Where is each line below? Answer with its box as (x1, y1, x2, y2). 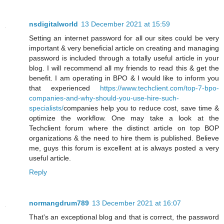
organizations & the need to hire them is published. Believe (29, 134, 219, 142)
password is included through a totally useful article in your (29, 54, 219, 62)
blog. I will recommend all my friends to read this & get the (29, 64, 219, 72)
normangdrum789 (29, 199, 89, 207)
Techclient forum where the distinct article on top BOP (29, 124, 219, 132)
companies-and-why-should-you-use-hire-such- (29, 94, 179, 102)
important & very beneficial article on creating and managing (29, 44, 219, 52)
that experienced (29, 84, 100, 92)
